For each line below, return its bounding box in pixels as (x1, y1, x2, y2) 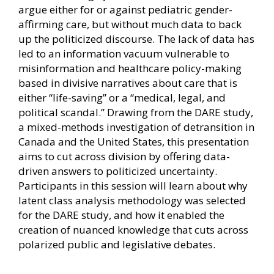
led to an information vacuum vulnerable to (18, 46, 229, 61)
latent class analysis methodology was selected (18, 193, 246, 207)
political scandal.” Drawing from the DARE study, (18, 105, 253, 119)
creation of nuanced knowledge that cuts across (18, 222, 248, 237)
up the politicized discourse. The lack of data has (18, 31, 254, 46)
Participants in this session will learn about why (18, 178, 248, 193)
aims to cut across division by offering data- (18, 149, 230, 163)
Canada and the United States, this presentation (18, 134, 249, 149)
